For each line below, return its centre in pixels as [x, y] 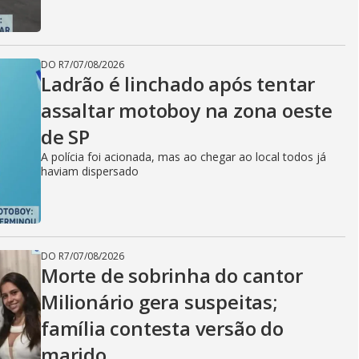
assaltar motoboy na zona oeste [187, 110]
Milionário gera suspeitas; [159, 302]
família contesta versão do [162, 328]
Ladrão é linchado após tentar [178, 84]
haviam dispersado [90, 171]
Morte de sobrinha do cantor [172, 275]
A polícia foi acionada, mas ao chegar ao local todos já [184, 157]
